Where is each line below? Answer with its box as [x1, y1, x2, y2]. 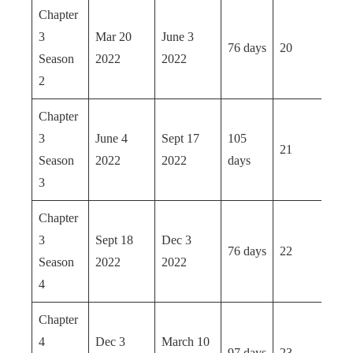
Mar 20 [95, 30, 132, 43]
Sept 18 [95, 233, 133, 247]
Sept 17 [162, 132, 199, 145]
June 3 [162, 30, 194, 43]
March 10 [162, 335, 210, 348]
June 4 [95, 132, 128, 145]
